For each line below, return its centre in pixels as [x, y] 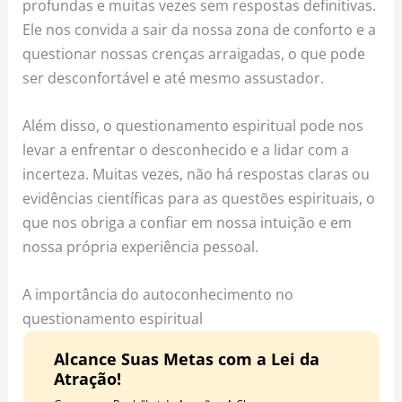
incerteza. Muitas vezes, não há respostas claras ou [197, 174]
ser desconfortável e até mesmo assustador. [174, 77]
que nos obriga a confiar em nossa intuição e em [188, 223]
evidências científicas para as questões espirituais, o [199, 198]
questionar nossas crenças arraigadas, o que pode [194, 53]
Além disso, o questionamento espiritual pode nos [193, 126]
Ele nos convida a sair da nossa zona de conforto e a [200, 29]
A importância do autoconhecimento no [158, 294]
